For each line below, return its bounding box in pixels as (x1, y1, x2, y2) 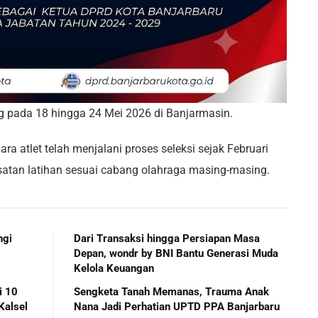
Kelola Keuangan (74, 261, 154, 275)
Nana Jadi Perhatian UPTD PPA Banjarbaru (74, 300, 280, 313)
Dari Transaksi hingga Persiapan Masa (74, 231, 260, 245)
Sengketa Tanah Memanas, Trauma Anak (74, 285, 269, 298)
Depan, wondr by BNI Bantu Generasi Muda (74, 246, 278, 260)
